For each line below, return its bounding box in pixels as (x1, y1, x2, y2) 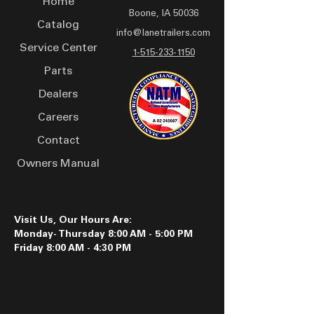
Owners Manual (17, 158, 100, 170)
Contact (36, 135, 80, 146)
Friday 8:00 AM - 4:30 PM (14, 244, 131, 254)
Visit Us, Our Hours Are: (14, 216, 132, 226)
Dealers (39, 89, 78, 100)
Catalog (37, 20, 79, 31)
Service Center (19, 43, 97, 54)
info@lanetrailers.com (116, 29, 210, 39)
